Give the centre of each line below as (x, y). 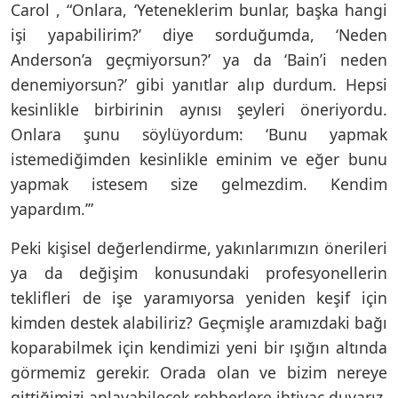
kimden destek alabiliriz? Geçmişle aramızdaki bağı (199, 322)
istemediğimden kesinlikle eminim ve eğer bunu (199, 159)
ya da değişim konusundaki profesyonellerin (199, 272)
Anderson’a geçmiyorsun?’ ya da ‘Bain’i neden (199, 59)
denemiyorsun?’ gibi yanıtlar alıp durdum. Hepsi (199, 84)
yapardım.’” (52, 208)
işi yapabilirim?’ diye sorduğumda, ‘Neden (199, 34)
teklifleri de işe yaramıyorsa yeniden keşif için (199, 297)
